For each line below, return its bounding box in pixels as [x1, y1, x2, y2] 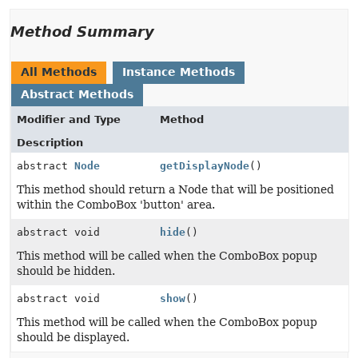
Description [17, 137, 83, 149]
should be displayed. [17, 331, 129, 344]
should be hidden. [17, 265, 115, 277]
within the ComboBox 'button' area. [17, 198, 215, 211]
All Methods [21, 66, 97, 78]
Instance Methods [122, 66, 235, 78]
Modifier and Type [17, 113, 121, 125]
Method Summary [10, 23, 154, 40]
